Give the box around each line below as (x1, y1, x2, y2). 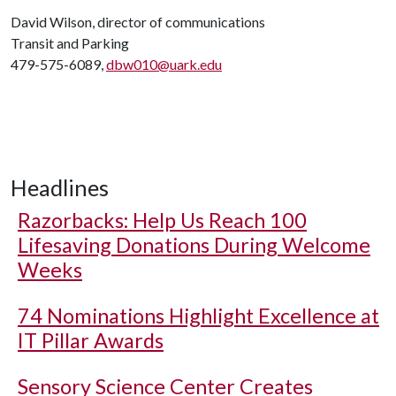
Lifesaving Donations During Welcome (18, 232, 370, 257)
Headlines (11, 174, 109, 201)
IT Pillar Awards (18, 328, 164, 353)
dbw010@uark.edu (106, 56, 222, 72)
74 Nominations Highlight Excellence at (18, 303, 379, 328)
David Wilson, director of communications (11, 13, 265, 30)
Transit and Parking (11, 34, 129, 51)
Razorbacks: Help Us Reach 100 (18, 208, 307, 232)
